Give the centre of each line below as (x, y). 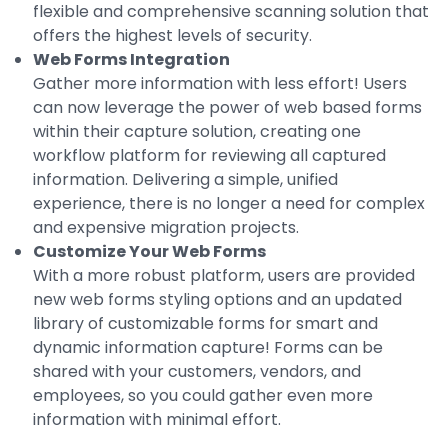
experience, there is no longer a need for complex (229, 203)
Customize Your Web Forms (149, 251)
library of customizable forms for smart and (205, 323)
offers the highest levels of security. (174, 35)
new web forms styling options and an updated (217, 299)
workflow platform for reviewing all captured (209, 155)
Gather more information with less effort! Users (220, 83)
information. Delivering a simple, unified (185, 179)
